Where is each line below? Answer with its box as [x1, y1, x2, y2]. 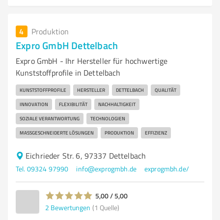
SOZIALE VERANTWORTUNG [20, 115, 80, 122]
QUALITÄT [155, 86, 176, 93]
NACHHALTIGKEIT [98, 101, 136, 108]
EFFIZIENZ [145, 129, 167, 136]
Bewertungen [51, 202, 90, 212]
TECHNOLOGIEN [90, 115, 125, 122]
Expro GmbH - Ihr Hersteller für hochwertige [16, 55, 168, 66]
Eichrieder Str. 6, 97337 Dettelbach [26, 150, 146, 161]
